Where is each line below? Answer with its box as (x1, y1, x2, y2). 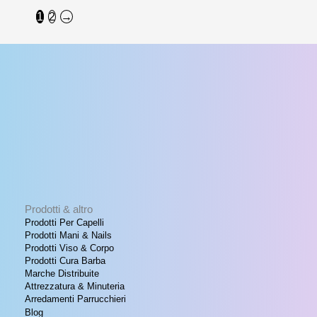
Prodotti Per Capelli (25, 217, 104, 228)
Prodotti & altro (25, 203, 93, 215)
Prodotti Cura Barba (25, 255, 105, 266)
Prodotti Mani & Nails (25, 229, 112, 241)
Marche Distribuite (25, 267, 99, 279)
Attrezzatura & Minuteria (25, 280, 125, 292)
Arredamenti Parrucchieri (25, 293, 126, 304)
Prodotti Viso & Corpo (25, 242, 114, 253)
